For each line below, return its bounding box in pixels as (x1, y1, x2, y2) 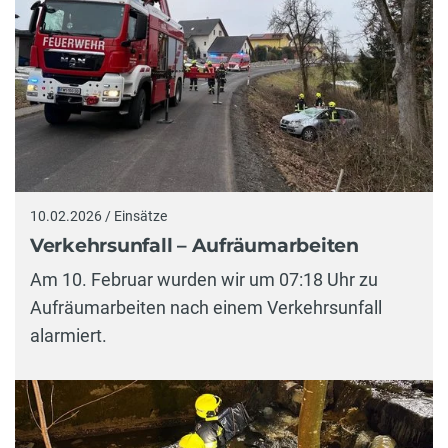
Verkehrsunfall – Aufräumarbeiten (30, 234, 359, 258)
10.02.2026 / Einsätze (30, 207, 167, 224)
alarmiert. (30, 324, 107, 346)
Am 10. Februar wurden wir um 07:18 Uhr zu (30, 268, 378, 290)
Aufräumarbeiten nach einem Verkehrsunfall (30, 296, 382, 318)
